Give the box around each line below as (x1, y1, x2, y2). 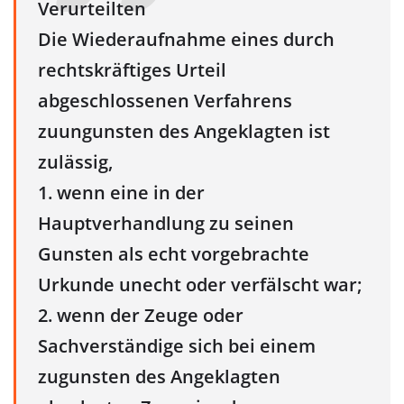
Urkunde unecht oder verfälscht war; (38, 271, 362, 297)
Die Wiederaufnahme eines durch (38, 26, 335, 51)
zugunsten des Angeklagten (38, 363, 280, 389)
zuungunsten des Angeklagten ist (38, 118, 330, 143)
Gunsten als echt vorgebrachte (38, 241, 309, 266)
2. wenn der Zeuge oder (38, 302, 243, 327)
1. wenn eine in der (38, 179, 205, 205)
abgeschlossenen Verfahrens (38, 87, 292, 113)
